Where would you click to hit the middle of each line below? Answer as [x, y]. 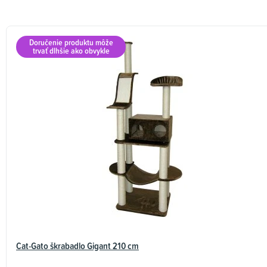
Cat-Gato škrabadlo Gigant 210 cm [77, 246]
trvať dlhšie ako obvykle [71, 51]
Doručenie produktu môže [71, 43]
